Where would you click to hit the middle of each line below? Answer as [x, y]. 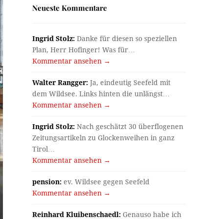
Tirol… [44, 149]
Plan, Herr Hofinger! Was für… [84, 50]
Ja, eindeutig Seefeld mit [130, 82]
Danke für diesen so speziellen [126, 38]
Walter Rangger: [60, 82]
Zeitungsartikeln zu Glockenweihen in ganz [104, 138]
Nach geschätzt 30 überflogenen [129, 126]
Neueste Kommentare [70, 8]
